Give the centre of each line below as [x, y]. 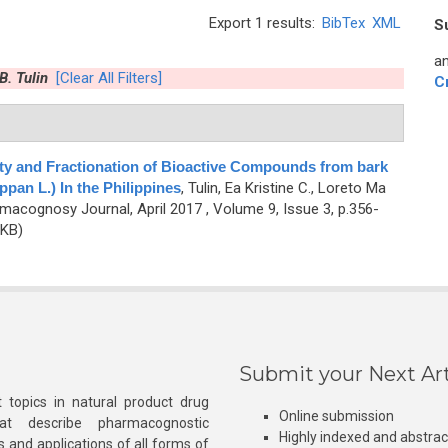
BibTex [343, 23]
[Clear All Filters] [108, 78]
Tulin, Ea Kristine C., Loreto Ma [286, 188]
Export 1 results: [264, 23]
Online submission [336, 416]
